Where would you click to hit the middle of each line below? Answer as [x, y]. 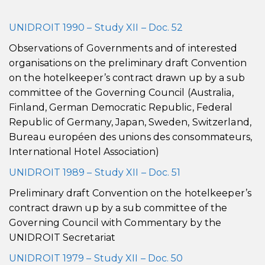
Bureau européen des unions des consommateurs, [131, 137]
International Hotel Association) [84, 152]
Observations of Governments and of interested [123, 48]
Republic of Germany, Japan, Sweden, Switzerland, [130, 122]
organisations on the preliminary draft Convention [128, 63]
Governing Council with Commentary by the [115, 223]
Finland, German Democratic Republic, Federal [121, 107]
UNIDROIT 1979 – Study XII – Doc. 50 [96, 258]
